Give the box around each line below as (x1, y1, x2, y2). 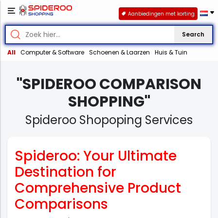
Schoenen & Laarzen (89, 48, 150, 57)
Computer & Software (20, 48, 84, 57)
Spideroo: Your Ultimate (15, 146, 177, 166)
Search (182, 30, 204, 39)
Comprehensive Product (15, 179, 181, 198)
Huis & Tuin (155, 48, 187, 57)
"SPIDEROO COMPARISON (17, 74, 201, 95)
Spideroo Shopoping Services (25, 112, 193, 128)
